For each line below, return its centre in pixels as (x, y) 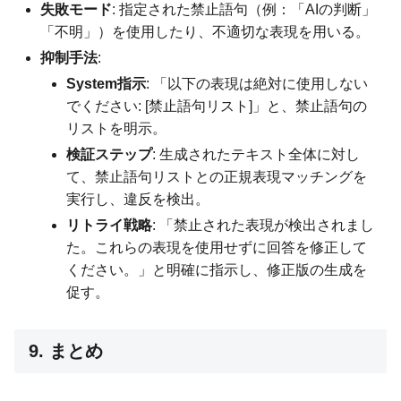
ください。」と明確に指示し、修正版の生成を (217, 269)
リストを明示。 (117, 128)
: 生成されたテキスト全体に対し (256, 154)
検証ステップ (110, 154)
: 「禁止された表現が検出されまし (264, 225)
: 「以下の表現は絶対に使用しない (257, 83)
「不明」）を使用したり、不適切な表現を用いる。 (205, 31)
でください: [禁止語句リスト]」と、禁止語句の (217, 106)
